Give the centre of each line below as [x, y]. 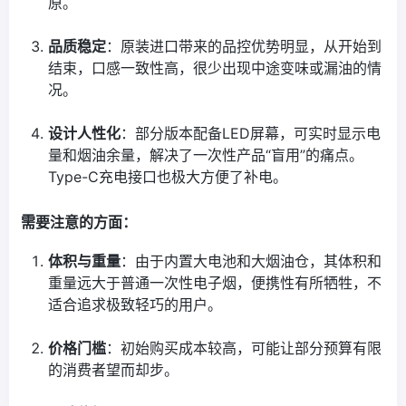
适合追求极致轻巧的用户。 [135, 305]
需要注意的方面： [79, 222]
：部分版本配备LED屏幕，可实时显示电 [251, 134]
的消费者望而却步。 [114, 370]
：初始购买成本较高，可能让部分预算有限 [244, 348]
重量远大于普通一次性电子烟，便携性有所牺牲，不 [215, 283]
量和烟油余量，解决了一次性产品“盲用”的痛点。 [206, 155]
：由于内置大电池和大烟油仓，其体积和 [251, 261]
